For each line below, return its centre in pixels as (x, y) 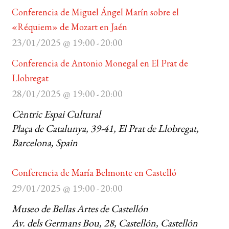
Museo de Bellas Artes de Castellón (80, 209)
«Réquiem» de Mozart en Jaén (69, 27)
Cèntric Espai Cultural (56, 114)
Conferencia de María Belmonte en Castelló (94, 173)
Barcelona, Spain (44, 143)
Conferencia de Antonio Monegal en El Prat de (100, 63)
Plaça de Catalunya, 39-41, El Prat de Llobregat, (105, 128)
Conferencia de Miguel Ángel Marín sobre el (95, 12)
